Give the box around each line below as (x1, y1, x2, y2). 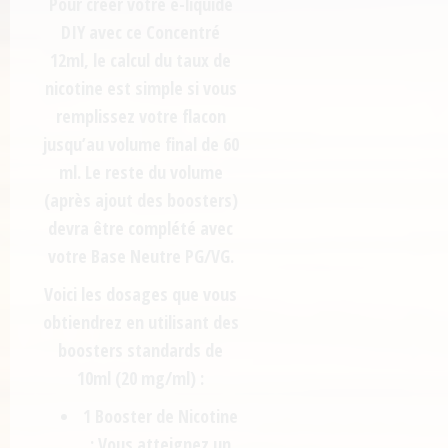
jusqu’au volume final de (42, 132, 223, 157)
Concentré (146, 20, 221, 45)
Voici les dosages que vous (44, 282, 238, 307)
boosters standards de (58, 338, 224, 363)
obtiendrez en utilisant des (42, 310, 239, 335)
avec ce (85, 20, 147, 45)
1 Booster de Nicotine (83, 404, 239, 429)
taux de (176, 48, 232, 73)
